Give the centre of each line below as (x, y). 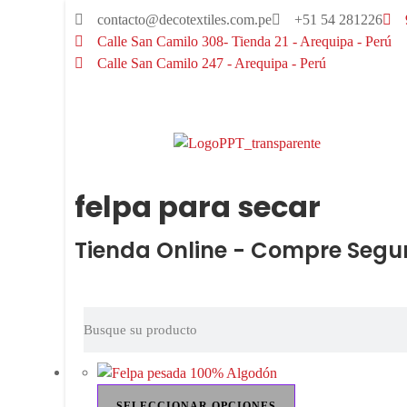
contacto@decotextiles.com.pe (184, 20)
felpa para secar (198, 207)
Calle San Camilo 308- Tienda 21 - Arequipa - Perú (244, 41)
